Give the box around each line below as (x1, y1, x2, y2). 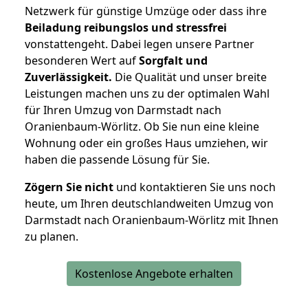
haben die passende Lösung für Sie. (25, 152, 210, 168)
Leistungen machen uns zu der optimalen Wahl (25, 86, 269, 102)
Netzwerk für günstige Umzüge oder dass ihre (25, 3, 267, 19)
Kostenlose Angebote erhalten (75, 266, 233, 282)
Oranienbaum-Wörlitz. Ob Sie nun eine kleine (25, 119, 259, 135)
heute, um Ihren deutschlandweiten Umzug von (25, 196, 274, 212)
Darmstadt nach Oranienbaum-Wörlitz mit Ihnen (25, 212, 278, 228)
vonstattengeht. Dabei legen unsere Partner (25, 36, 254, 52)
